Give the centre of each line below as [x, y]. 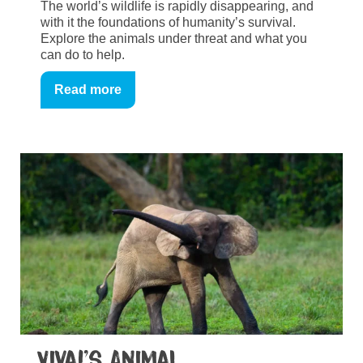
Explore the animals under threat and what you [174, 38]
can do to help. [91, 54]
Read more [88, 89]
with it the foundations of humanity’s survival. [168, 22]
